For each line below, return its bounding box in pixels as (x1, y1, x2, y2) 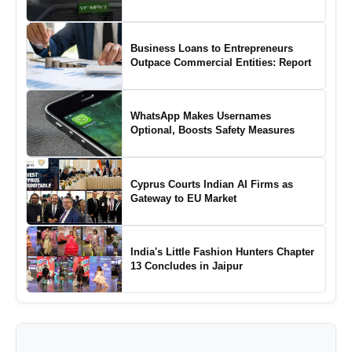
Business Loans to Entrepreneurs (130, 42, 293, 54)
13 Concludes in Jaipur (130, 259, 243, 272)
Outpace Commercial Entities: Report (130, 56, 311, 68)
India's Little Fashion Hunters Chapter (130, 245, 314, 258)
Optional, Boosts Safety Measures (130, 124, 295, 137)
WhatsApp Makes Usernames (130, 110, 271, 123)
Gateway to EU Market (130, 192, 236, 204)
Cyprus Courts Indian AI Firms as (130, 178, 293, 190)
